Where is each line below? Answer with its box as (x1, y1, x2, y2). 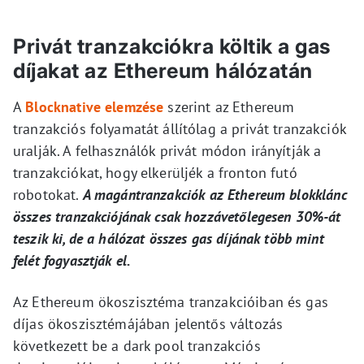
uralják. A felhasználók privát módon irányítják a (13, 141, 322, 161)
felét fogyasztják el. (13, 251, 132, 271)
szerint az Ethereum (163, 97, 295, 117)
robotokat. (13, 185, 83, 205)
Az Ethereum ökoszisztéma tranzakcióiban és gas (13, 292, 328, 312)
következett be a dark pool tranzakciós (13, 336, 261, 356)
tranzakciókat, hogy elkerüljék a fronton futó (13, 163, 297, 183)
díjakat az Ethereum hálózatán (13, 58, 313, 84)
